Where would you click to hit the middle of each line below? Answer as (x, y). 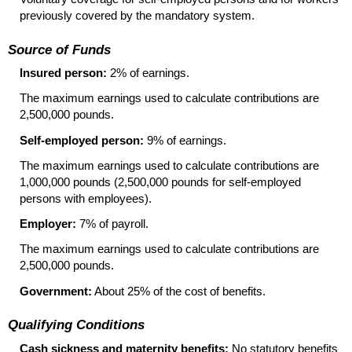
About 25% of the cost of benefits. (179, 291)
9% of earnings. (185, 140)
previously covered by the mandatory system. (137, 16)
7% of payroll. (112, 224)
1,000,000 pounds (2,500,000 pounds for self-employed (160, 181)
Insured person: (63, 73)
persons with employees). (86, 198)
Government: (56, 291)
